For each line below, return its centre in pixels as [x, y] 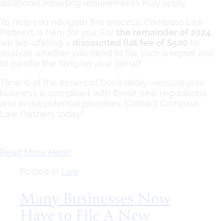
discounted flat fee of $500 [130, 42]
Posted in [40, 171]
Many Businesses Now [95, 200]
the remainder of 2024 [164, 32]
